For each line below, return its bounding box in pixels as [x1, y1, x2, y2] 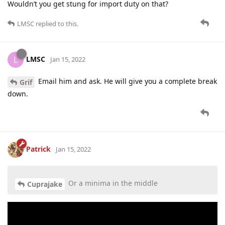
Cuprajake [27, 179, 62, 189]
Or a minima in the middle [66, 178, 158, 188]
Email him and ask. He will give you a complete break [36, 76, 217, 86]
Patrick [26, 144, 51, 154]
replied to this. [34, 19, 78, 29]
